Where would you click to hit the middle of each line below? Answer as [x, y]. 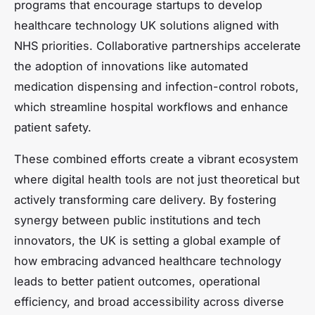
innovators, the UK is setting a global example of [147, 241]
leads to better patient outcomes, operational [137, 282]
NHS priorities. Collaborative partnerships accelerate [157, 46]
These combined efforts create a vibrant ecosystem [156, 159]
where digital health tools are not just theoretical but [157, 180]
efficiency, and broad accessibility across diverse [149, 302]
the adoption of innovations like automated [131, 66]
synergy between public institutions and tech [137, 220]
